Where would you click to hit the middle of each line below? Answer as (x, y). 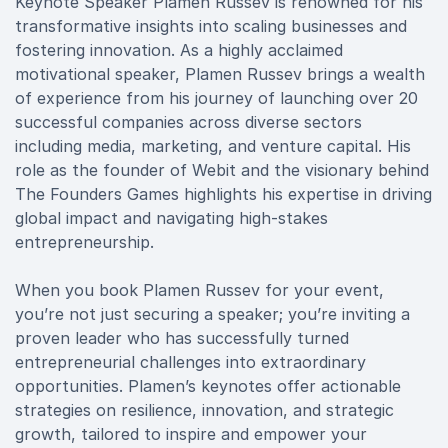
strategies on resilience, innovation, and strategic (204, 410)
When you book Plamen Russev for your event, (199, 290)
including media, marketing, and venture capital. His (213, 146)
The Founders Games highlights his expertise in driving (223, 194)
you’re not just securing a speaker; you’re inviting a (212, 314)
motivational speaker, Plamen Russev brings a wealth (220, 74)
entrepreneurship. (84, 242)
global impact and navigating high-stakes (171, 218)
